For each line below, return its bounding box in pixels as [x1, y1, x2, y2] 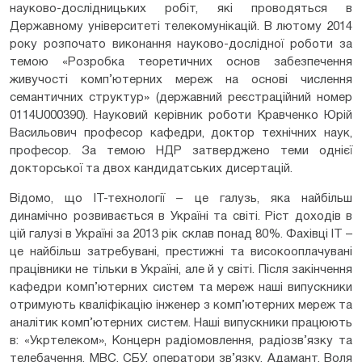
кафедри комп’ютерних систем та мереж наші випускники [10, 281, 352, 293]
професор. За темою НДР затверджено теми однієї [10, 145, 352, 157]
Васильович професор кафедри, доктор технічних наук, [10, 127, 352, 139]
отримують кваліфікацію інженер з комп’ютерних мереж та [10, 299, 352, 311]
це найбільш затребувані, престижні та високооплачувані [10, 246, 352, 258]
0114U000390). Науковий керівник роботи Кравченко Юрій [10, 109, 352, 121]
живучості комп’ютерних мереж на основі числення [10, 74, 352, 86]
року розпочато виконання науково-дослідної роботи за [10, 38, 352, 50]
